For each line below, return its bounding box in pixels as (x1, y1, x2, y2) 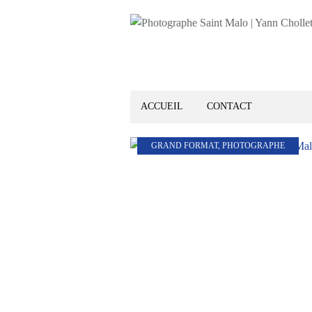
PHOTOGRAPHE (222, 141, 285, 150)
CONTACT (207, 101, 252, 111)
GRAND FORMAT (151, 141, 218, 150)
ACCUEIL (141, 101, 183, 111)
